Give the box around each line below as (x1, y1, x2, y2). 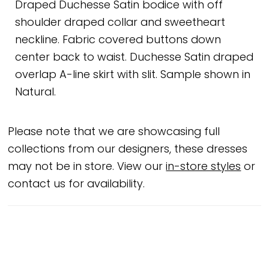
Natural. (15, 87, 56, 98)
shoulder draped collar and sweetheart (15, 17, 226, 28)
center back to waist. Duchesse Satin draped (15, 52, 254, 63)
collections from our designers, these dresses (8, 145, 248, 156)
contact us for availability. (8, 180, 145, 190)
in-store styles (166, 162, 241, 173)
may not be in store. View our (8, 162, 166, 173)
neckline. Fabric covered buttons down (15, 35, 222, 46)
